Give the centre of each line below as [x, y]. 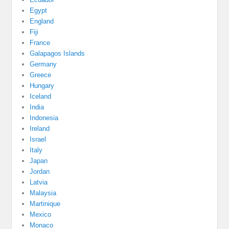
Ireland [40, 128]
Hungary [42, 85]
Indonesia [44, 118]
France [40, 42]
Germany [43, 64]
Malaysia [43, 193]
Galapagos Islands [58, 53]
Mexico [41, 214]
